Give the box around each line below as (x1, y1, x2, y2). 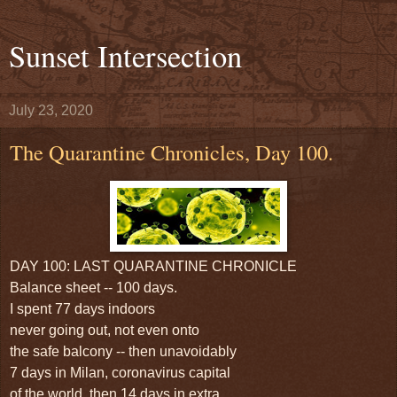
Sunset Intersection (9, 35, 242, 76)
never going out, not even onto (10, 322, 199, 338)
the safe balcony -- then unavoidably (10, 343, 237, 359)
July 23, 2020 (9, 103, 93, 118)
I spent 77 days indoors (10, 300, 155, 316)
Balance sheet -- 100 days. (10, 279, 177, 295)
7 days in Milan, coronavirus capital (10, 364, 230, 380)
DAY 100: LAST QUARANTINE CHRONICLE (10, 258, 297, 274)
